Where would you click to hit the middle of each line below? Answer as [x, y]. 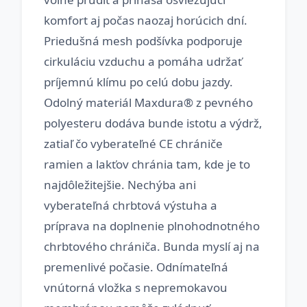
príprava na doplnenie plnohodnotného [152, 226]
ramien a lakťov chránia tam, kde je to [147, 164]
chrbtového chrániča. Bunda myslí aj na [152, 246]
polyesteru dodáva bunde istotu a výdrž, [153, 123]
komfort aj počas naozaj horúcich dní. [146, 20]
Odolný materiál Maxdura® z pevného [148, 102]
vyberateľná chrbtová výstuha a [131, 205]
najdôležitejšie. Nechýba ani [120, 185]
